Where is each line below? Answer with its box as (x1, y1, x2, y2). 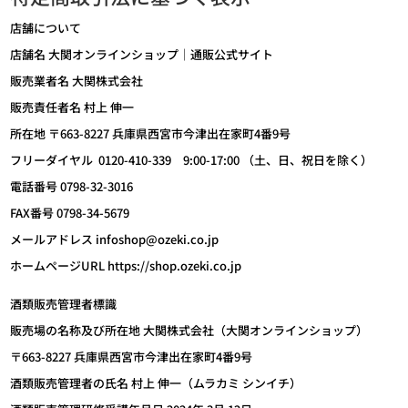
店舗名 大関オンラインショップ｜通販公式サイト (10, 46, 274, 63)
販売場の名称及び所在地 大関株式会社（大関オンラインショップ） (10, 321, 369, 339)
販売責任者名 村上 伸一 (10, 98, 135, 116)
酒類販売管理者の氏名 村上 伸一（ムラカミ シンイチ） (10, 374, 302, 392)
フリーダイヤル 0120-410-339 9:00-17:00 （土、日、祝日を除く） (10, 151, 373, 168)
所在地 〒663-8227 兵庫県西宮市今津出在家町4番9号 (10, 125, 291, 142)
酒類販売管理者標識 (10, 295, 117, 312)
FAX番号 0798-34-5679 (10, 204, 130, 221)
